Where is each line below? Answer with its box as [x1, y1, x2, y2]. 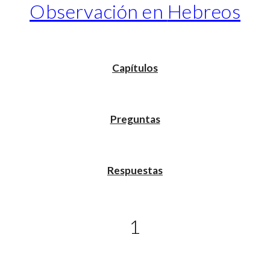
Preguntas [110, 113, 160, 125]
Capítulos [112, 61, 158, 74]
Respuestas [107, 164, 163, 177]
